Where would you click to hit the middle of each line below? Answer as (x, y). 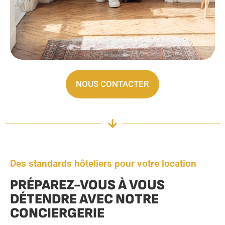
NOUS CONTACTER (113, 84)
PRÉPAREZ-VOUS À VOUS (87, 185)
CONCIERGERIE (57, 213)
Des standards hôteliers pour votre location (103, 164)
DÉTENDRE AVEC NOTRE (84, 199)
